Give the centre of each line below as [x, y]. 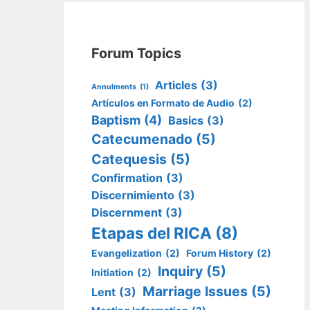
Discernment [127, 213]
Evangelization [127, 253]
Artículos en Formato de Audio [163, 103]
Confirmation [127, 178]
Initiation [112, 273]
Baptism [116, 120]
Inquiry [180, 272]
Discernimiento [133, 195]
